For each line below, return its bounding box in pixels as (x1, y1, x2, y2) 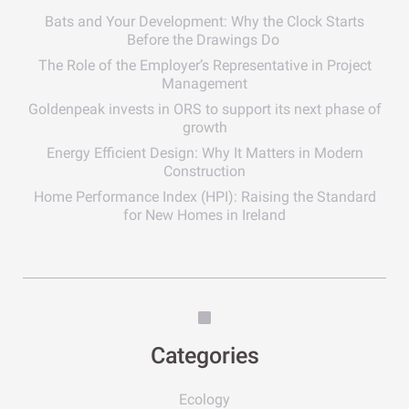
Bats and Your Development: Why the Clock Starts (45, 13, 364, 30)
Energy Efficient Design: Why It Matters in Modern (46, 144, 363, 162)
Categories (150, 342, 259, 369)
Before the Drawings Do (126, 31, 283, 48)
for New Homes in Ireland (123, 206, 286, 224)
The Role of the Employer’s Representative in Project (37, 57, 372, 74)
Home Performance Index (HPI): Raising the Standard (33, 188, 376, 205)
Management (162, 75, 247, 92)
